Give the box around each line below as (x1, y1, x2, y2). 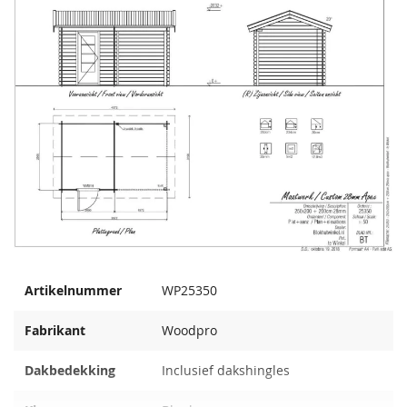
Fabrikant (25, 322, 85, 339)
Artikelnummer (25, 282, 122, 299)
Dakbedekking (25, 362, 115, 379)
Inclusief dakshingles (162, 362, 290, 379)
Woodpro (162, 322, 217, 339)
